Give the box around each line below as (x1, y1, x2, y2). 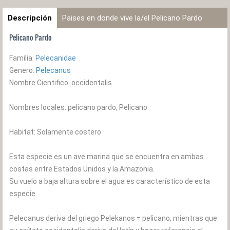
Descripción (8, 13, 52, 23)
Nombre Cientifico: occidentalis (9, 79, 112, 87)
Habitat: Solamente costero (9, 128, 101, 136)
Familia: (9, 54, 35, 62)
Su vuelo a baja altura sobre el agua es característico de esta (9, 177, 210, 185)
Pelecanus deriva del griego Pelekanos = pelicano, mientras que (9, 214, 217, 222)
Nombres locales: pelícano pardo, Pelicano (9, 103, 147, 111)
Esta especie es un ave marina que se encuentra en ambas (9, 152, 204, 161)
